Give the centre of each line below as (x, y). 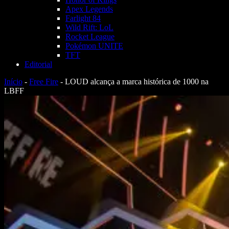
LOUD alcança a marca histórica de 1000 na (137, 82)
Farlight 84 (83, 18)
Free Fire (44, 82)
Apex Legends (89, 9)
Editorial (38, 64)
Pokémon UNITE (94, 46)
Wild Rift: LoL (89, 27)
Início (13, 82)
